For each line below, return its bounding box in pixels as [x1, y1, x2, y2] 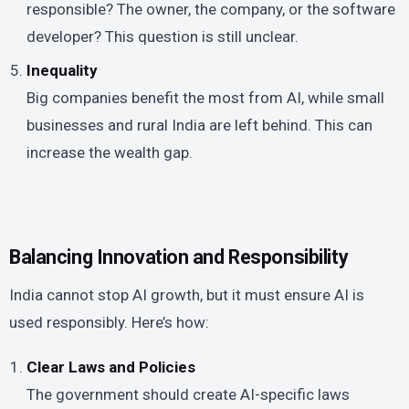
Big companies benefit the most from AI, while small [26, 88, 385, 107]
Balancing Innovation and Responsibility [9, 246, 349, 269]
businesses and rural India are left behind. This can [26, 115, 373, 134]
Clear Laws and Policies [26, 358, 196, 377]
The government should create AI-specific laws [26, 385, 351, 404]
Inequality [26, 60, 99, 79]
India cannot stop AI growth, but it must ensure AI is [9, 286, 364, 305]
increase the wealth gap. [26, 142, 194, 162]
